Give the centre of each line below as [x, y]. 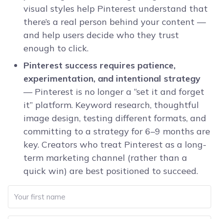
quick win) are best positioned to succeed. [111, 171]
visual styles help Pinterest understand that [116, 9]
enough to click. [56, 48]
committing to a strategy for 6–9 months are [117, 131]
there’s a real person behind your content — [115, 22]
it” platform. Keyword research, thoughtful [111, 105]
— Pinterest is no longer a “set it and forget [114, 92]
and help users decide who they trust [101, 35]
